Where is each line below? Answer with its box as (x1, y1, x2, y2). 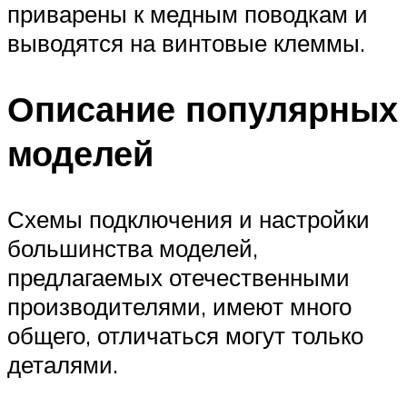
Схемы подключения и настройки (7, 203, 370, 233)
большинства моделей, (7, 233, 258, 263)
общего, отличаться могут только (7, 320, 363, 350)
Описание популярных (7, 85, 398, 131)
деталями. (7, 349, 118, 379)
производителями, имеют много (7, 291, 352, 321)
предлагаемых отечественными (7, 262, 350, 292)
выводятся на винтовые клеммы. (7, 28, 365, 58)
